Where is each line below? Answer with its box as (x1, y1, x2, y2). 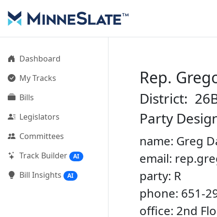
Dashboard (19, 53, 61, 64)
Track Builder (19, 150, 67, 161)
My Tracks (19, 73, 56, 83)
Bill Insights (19, 170, 62, 181)
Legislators (19, 111, 60, 122)
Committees (19, 131, 64, 141)
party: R (139, 168, 181, 184)
